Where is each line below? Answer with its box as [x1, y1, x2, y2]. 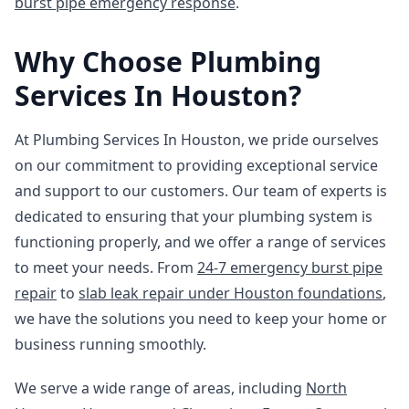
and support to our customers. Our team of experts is [15, 181, 387, 201]
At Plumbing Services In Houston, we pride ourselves [15, 130, 379, 150]
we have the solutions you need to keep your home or [15, 309, 387, 329]
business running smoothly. [15, 334, 206, 354]
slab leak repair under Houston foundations [79, 283, 383, 303]
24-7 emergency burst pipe [197, 257, 383, 278]
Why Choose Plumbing [15, 43, 321, 80]
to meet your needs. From [15, 257, 197, 278]
